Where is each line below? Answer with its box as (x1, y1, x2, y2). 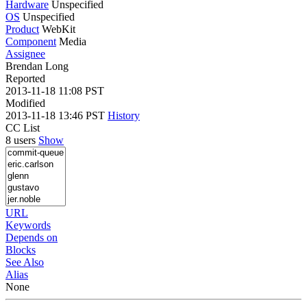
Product (5, 23, 39, 35)
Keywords (5, 219, 51, 231)
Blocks (5, 243, 36, 256)
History (108, 109, 140, 121)
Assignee (5, 47, 45, 60)
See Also (5, 256, 44, 268)
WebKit (42, 23, 75, 35)
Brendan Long (5, 60, 69, 72)
